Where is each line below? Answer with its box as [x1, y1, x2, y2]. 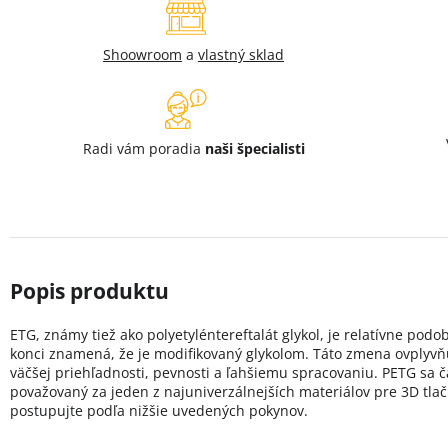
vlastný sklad [198, 44, 284, 64]
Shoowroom [103, 44, 182, 64]
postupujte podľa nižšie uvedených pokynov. [10, 400, 308, 420]
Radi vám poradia [82, 138, 205, 158]
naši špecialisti [204, 138, 305, 158]
